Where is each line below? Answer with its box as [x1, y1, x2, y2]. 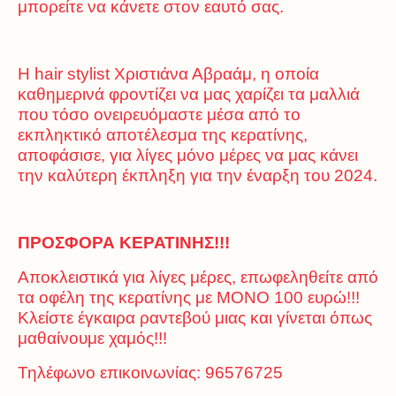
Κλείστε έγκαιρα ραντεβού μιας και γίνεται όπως [18, 308, 372, 327]
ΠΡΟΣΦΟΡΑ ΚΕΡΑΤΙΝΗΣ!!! [18, 233, 234, 252]
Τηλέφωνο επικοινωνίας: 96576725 [18, 363, 283, 382]
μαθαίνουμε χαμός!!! [18, 329, 167, 347]
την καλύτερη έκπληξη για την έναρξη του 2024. [18, 166, 377, 185]
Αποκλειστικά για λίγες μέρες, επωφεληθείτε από [18, 268, 378, 286]
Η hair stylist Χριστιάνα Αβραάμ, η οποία [18, 65, 319, 83]
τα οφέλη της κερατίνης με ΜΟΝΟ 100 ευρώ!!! [18, 288, 360, 307]
